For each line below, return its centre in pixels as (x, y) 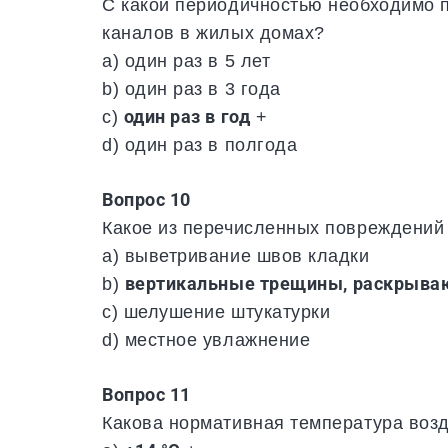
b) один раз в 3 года (191, 89)
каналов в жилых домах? (213, 33)
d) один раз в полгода (200, 145)
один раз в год (187, 117)
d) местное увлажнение (206, 340)
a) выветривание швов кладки (236, 256)
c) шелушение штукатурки (216, 312)
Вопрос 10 (146, 200)
